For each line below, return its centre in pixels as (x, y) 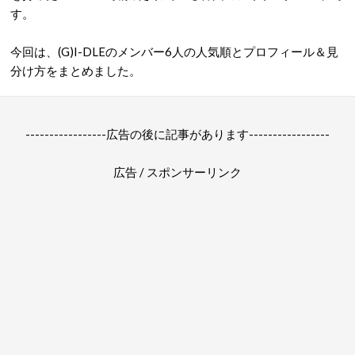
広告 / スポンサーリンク (177, 172)
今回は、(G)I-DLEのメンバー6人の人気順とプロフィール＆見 (174, 52)
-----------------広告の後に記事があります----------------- (177, 134)
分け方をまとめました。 (76, 71)
